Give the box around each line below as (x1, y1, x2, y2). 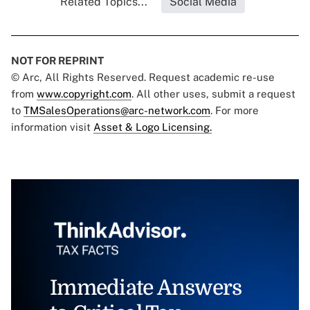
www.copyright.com (37, 88, 131, 100)
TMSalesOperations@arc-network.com (24, 104, 210, 117)
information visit (11, 121, 93, 134)
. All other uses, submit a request (131, 88, 295, 100)
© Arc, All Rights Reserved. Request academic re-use (11, 71, 275, 84)
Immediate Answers (50, 276, 242, 300)
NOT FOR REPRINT (11, 55, 104, 67)
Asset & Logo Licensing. (93, 121, 212, 134)
